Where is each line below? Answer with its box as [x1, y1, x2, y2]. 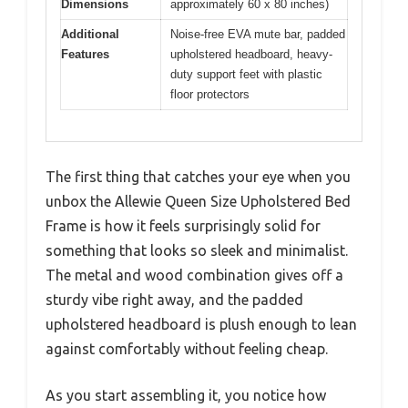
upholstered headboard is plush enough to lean [46, 316, 357, 333]
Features [61, 46, 109, 61]
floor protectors [170, 87, 250, 101]
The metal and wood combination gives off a [46, 267, 343, 284]
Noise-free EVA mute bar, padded [170, 26, 345, 41]
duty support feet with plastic [170, 66, 322, 81]
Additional [61, 26, 119, 41]
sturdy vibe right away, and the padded [46, 291, 303, 309]
